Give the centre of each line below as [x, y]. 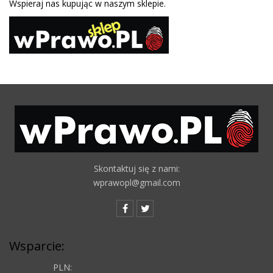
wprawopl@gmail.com [136, 183]
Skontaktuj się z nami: [136, 169]
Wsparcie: [37, 246]
